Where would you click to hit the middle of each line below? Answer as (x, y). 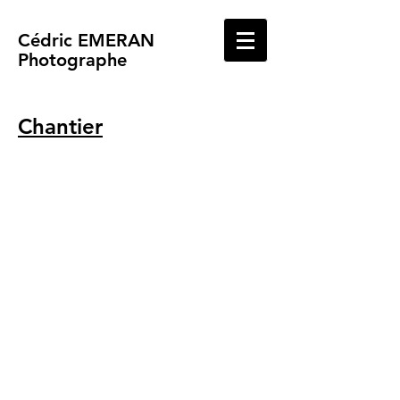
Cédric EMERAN (86, 40)
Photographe (72, 60)
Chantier (60, 126)
